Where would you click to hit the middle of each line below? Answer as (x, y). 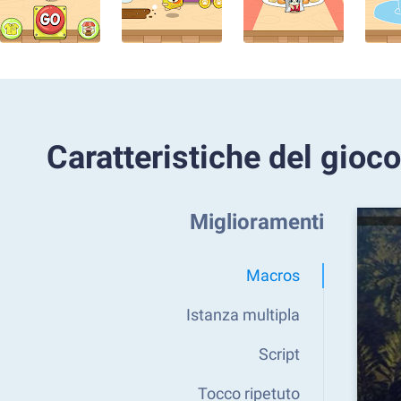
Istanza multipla (243, 315)
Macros (273, 275)
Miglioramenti (257, 222)
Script (279, 354)
